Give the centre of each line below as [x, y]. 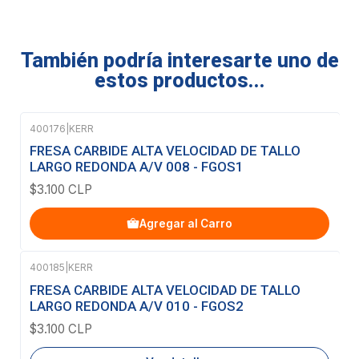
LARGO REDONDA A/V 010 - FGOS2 [137, 306]
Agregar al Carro [186, 223]
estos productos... [179, 81]
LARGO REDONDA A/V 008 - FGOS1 [137, 167]
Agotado [73, 282]
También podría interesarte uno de [179, 61]
